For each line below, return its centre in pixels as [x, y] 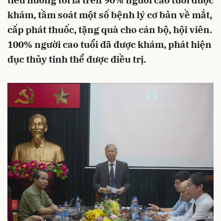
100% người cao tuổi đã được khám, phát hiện [110, 44]
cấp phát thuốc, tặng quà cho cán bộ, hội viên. [110, 30]
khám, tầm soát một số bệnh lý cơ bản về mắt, [110, 15]
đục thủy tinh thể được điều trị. [77, 59]
